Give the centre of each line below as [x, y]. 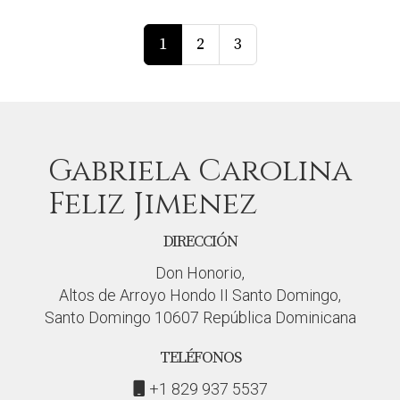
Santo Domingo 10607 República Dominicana [200, 317]
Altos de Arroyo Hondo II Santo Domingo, [200, 295]
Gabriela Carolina [200, 171]
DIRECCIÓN [200, 242]
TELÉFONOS [200, 358]
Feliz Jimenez [153, 204]
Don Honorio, [200, 273]
